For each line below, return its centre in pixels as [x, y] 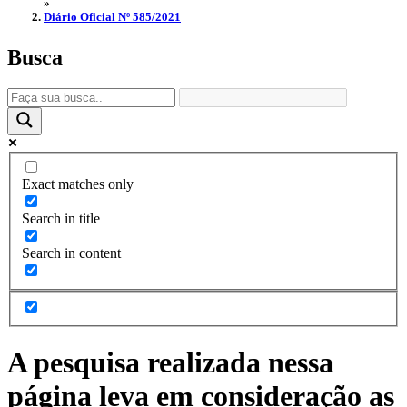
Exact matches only [78, 184]
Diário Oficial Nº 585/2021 [112, 17]
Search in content [71, 253]
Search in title [61, 219]
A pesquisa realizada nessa [170, 363]
